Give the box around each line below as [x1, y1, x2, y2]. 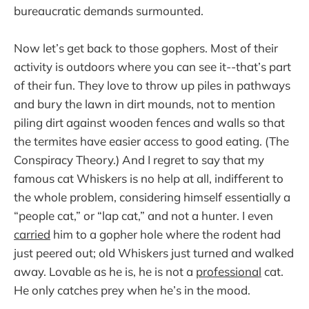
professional [196, 263, 261, 279]
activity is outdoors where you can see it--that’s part [14, 59, 291, 74]
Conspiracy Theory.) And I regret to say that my [14, 152, 264, 167]
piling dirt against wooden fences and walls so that [14, 114, 285, 130]
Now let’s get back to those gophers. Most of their [14, 40, 278, 55]
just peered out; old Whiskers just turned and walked [14, 245, 294, 260]
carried [14, 226, 50, 241]
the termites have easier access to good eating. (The [14, 133, 289, 148]
